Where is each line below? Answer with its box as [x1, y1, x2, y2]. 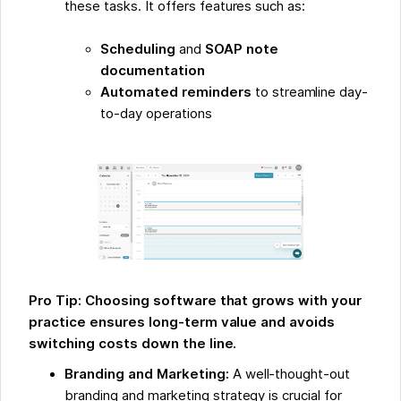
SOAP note [204, 41, 278, 58]
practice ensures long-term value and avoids [29, 314, 336, 331]
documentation [100, 63, 205, 80]
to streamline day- [251, 84, 369, 101]
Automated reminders [100, 84, 252, 101]
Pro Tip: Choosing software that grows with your [29, 293, 363, 310]
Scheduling [100, 41, 175, 58]
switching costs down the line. [29, 336, 237, 353]
